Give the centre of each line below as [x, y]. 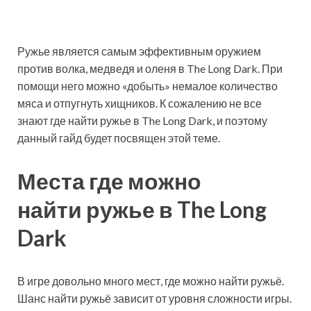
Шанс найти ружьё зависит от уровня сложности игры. [154, 298]
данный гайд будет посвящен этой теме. [119, 138]
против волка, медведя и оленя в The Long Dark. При [150, 69]
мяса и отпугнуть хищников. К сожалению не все [140, 103]
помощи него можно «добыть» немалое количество [148, 86]
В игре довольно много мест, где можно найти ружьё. [151, 280]
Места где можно [109, 181]
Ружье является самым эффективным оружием [139, 51]
